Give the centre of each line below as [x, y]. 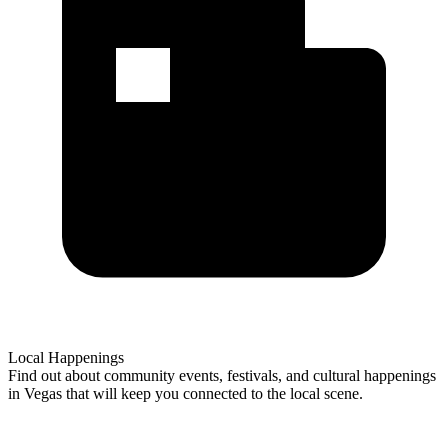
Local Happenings [66, 357]
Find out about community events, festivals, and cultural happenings [222, 375]
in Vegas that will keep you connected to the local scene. [185, 393]
